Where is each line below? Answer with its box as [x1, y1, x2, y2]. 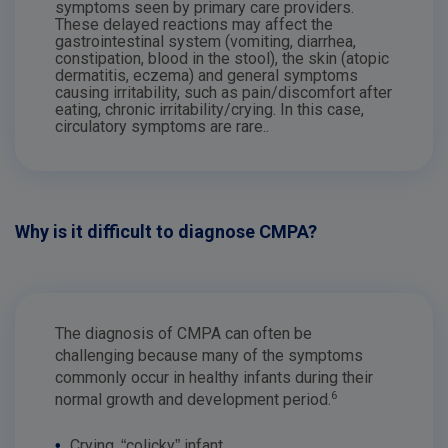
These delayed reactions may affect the [55, 15, 333, 34]
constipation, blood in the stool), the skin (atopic [55, 49, 389, 68]
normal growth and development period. [55, 390, 331, 409]
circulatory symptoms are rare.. [55, 117, 269, 136]
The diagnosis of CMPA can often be [55, 324, 312, 343]
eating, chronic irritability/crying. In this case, [55, 100, 364, 119]
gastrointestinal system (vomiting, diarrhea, [55, 32, 356, 51]
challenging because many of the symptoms [55, 346, 363, 365]
